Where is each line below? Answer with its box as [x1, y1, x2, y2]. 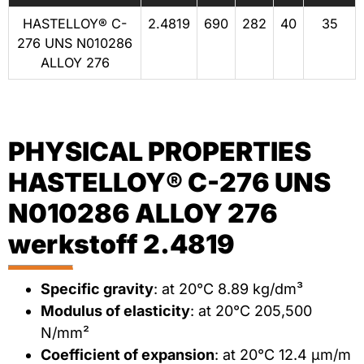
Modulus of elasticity [41, 302, 190, 320]
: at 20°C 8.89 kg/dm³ [154, 280, 303, 298]
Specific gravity [41, 280, 154, 298]
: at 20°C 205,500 [190, 302, 312, 320]
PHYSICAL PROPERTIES [8, 136, 311, 168]
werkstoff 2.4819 [8, 228, 235, 261]
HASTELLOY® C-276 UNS [8, 167, 331, 199]
